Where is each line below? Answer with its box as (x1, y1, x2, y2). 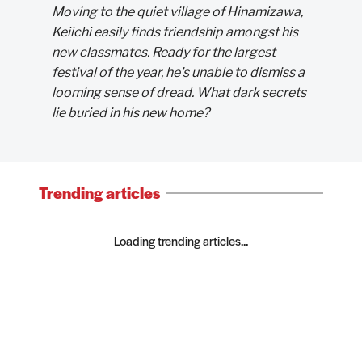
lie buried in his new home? (52, 105, 209, 120)
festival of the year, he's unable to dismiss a (52, 65, 305, 80)
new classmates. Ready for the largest (52, 44, 276, 60)
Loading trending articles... (114, 232, 248, 249)
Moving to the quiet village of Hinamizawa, (52, 4, 303, 19)
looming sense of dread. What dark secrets (52, 85, 306, 100)
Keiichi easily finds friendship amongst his (52, 24, 298, 40)
